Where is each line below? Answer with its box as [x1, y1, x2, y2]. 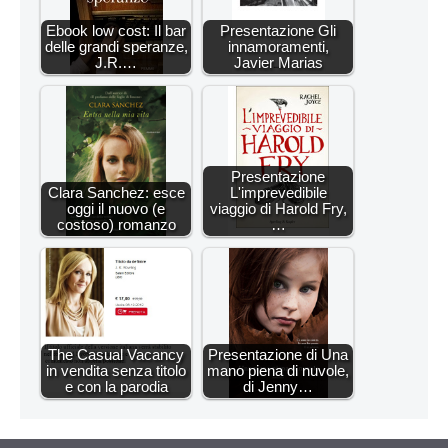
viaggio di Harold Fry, [209, 199, 347, 217]
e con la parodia [64, 377, 168, 395]
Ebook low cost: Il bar [46, 21, 186, 39]
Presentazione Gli [220, 21, 336, 39]
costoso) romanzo [56, 215, 176, 233]
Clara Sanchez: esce [47, 183, 185, 201]
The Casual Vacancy [48, 345, 184, 363]
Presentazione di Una [208, 345, 348, 363]
